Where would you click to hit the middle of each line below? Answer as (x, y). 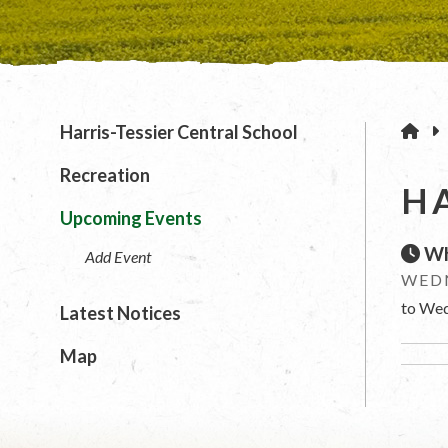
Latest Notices (120, 312)
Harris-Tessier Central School (179, 132)
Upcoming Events (131, 218)
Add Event (118, 257)
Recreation (105, 175)
